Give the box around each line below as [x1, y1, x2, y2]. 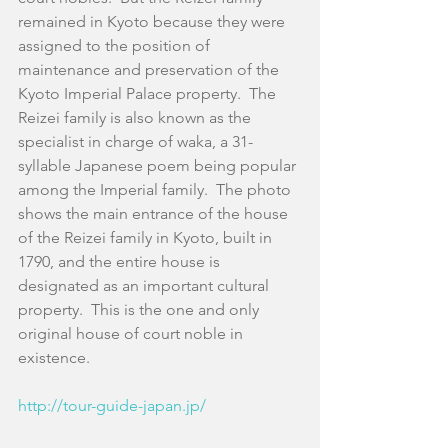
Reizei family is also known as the [18, 108, 255, 127]
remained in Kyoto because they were [18, 12, 289, 31]
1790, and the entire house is [18, 252, 224, 271]
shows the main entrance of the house [18, 204, 292, 223]
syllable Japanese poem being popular [18, 156, 300, 175]
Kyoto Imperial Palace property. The [18, 84, 280, 103]
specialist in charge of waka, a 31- [18, 132, 253, 151]
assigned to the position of [18, 36, 214, 55]
